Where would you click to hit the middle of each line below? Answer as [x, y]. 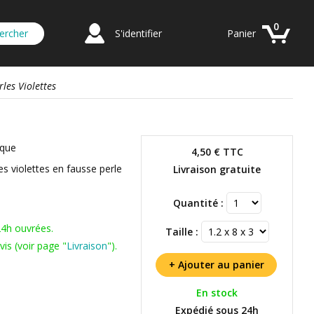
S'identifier [138, 33]
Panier [241, 33]
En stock [217, 293]
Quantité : [198, 203]
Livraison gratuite [217, 169]
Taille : [182, 232]
